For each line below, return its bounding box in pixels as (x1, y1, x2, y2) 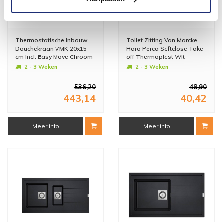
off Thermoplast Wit (126, 53, 185, 60)
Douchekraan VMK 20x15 (15, 44, 87, 52)
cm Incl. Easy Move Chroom (15, 53, 93, 60)
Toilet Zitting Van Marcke (126, 36, 197, 44)
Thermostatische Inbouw (15, 36, 88, 44)
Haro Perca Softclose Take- (126, 44, 206, 52)
